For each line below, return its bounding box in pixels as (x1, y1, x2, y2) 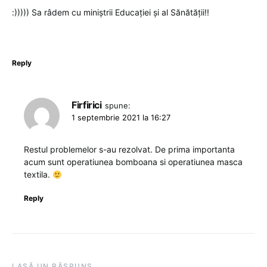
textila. (24, 169, 52, 180)
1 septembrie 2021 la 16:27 (72, 113, 170, 123)
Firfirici (72, 99, 102, 111)
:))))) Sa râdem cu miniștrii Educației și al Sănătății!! (12, 7, 209, 18)
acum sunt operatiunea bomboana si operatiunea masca (24, 157, 243, 167)
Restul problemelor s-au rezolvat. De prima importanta (24, 144, 235, 155)
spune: (104, 101, 131, 111)
